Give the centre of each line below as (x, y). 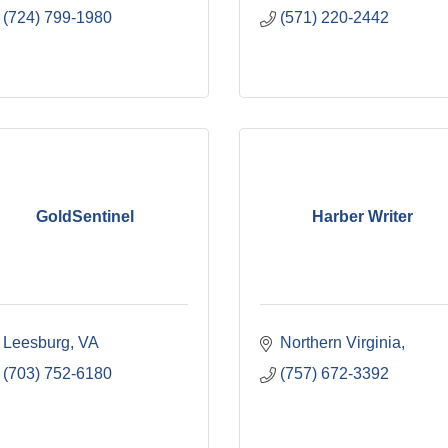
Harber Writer (363, 216)
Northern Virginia (340, 342)
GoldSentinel (85, 216)
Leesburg (36, 342)
